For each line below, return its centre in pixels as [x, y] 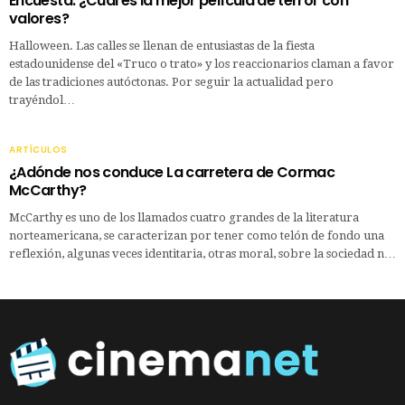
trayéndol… [42, 99]
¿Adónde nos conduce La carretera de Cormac [172, 172]
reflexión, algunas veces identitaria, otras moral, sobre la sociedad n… [202, 253]
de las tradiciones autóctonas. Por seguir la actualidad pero [171, 81]
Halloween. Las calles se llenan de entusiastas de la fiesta [162, 45]
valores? [39, 18]
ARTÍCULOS [38, 149]
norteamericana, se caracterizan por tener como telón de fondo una [197, 235]
